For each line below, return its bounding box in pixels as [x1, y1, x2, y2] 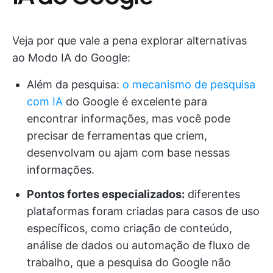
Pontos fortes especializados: [27, 188, 185, 200]
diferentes [185, 188, 240, 200]
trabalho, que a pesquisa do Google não [27, 256, 231, 269]
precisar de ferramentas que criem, [27, 129, 207, 142]
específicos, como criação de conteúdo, [27, 222, 232, 235]
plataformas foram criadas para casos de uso [27, 205, 260, 218]
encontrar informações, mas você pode [27, 112, 230, 125]
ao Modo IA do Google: [12, 51, 130, 64]
